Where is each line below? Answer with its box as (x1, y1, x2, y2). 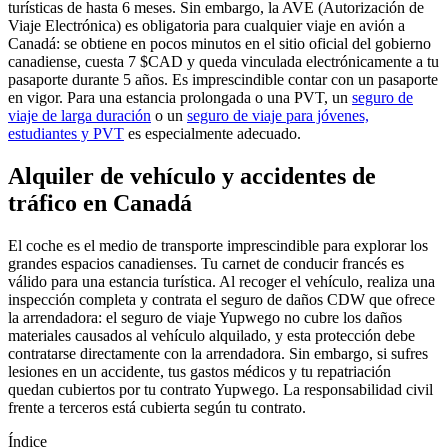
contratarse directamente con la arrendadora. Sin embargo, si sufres (8, 344, 428, 362)
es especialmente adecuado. (124, 124, 301, 142)
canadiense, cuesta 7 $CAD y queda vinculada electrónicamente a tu (8, 52, 439, 70)
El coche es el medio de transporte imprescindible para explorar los (8, 236, 428, 254)
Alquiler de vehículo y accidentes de (8, 162, 376, 189)
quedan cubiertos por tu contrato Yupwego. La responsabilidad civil (8, 380, 433, 398)
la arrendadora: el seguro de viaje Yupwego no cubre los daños (8, 308, 402, 326)
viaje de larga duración (8, 106, 151, 124)
